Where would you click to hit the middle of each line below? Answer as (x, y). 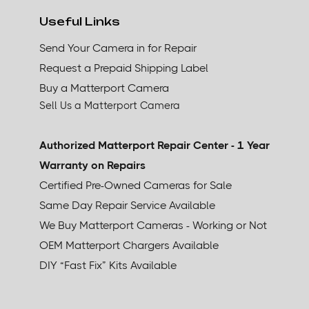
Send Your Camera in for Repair (118, 48)
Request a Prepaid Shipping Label (124, 68)
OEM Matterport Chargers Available (129, 245)
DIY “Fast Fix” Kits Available (108, 265)
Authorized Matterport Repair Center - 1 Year (154, 145)
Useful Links (80, 21)
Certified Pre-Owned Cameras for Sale (136, 185)
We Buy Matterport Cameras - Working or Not (153, 225)
